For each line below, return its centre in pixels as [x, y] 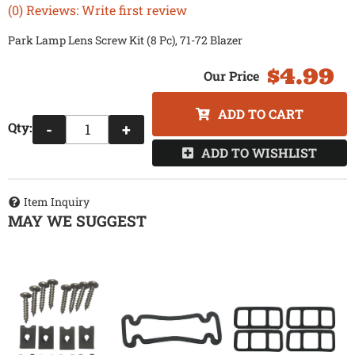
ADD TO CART [261, 114]
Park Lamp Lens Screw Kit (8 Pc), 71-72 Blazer [125, 40]
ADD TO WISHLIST [259, 153]
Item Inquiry [57, 201]
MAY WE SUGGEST [77, 220]
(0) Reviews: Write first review [97, 10]
